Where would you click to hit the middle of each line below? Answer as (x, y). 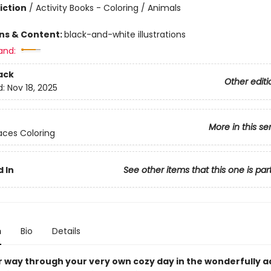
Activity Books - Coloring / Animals (108, 8)
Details (66, 231)
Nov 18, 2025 (32, 88)
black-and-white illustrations (125, 34)
